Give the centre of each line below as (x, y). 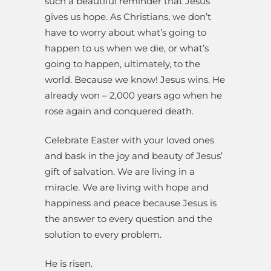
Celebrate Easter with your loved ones (129, 140)
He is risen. (69, 264)
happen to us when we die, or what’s (127, 48)
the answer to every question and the (129, 219)
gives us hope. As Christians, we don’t (128, 17)
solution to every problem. (103, 235)
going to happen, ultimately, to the (122, 64)
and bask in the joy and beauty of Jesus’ (134, 156)
